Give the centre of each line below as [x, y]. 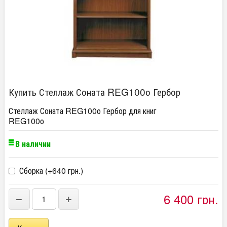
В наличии [33, 144]
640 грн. [66, 171]
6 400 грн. [191, 199]
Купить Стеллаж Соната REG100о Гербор [94, 91]
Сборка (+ [35, 171]
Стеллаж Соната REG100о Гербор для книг [83, 111]
